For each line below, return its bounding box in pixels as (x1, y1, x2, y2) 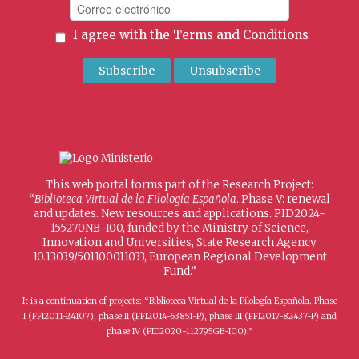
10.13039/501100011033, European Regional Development (32, 249, 327, 264)
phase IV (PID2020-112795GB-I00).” (106, 325, 253, 337)
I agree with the (69, 26, 173, 42)
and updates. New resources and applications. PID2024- (34, 206, 325, 220)
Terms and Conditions (172, 26, 309, 42)
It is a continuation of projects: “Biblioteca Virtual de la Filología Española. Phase (22, 295, 337, 306)
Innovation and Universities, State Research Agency (42, 235, 317, 249)
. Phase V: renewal (236, 192, 330, 206)
